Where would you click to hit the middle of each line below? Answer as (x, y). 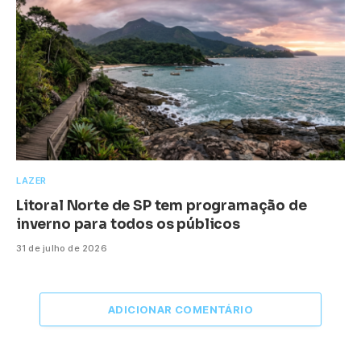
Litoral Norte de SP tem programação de (162, 205)
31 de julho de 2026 (62, 248)
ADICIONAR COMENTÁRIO (180, 309)
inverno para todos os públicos (128, 224)
